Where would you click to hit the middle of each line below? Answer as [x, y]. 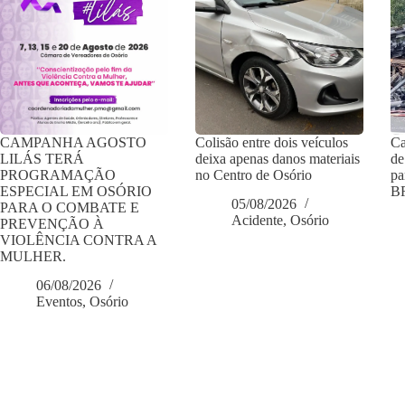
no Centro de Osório [254, 174]
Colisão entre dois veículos [272, 142]
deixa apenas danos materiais [278, 158]
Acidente [258, 221]
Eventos [59, 302]
